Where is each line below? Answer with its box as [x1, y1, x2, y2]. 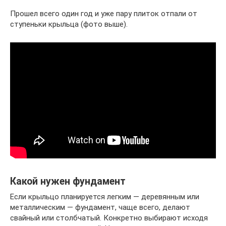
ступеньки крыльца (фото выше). [10, 19, 128, 29]
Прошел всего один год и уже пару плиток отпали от [10, 9, 197, 18]
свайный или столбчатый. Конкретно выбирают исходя [10, 213, 208, 222]
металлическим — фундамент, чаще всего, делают [10, 202, 190, 212]
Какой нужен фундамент [10, 175, 126, 187]
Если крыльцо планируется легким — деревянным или [10, 192, 199, 201]
